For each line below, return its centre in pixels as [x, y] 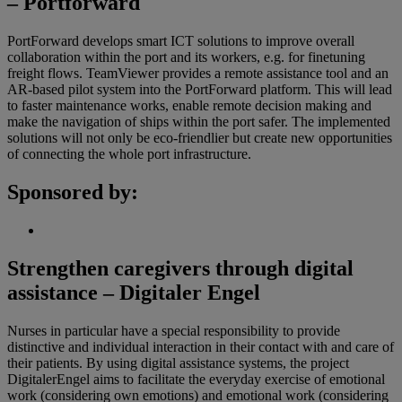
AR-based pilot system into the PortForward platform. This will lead [200, 90]
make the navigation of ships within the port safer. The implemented [199, 122]
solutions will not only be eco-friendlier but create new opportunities [200, 138]
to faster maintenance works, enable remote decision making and [189, 106]
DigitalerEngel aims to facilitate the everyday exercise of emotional [196, 379]
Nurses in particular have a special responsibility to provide [174, 330]
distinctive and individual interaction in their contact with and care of [201, 346]
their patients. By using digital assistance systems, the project [178, 363]
